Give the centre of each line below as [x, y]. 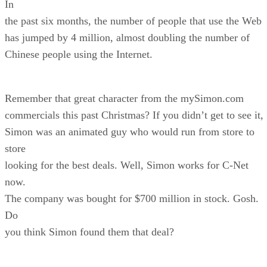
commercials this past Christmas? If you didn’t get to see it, [134, 115]
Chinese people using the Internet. [79, 54]
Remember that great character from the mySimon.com [124, 98]
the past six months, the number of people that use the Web [133, 21]
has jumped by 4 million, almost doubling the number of [127, 37]
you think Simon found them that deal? [89, 232]
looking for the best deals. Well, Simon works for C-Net [127, 165]
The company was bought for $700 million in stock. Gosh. [132, 198]
